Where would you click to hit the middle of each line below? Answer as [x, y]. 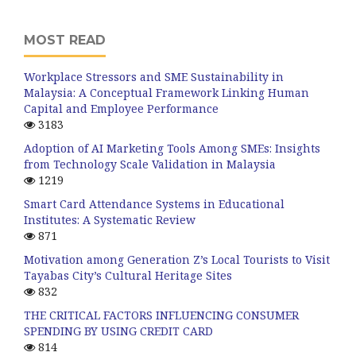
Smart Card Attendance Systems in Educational [154, 204]
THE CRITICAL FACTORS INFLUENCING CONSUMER [161, 315]
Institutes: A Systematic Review [110, 220]
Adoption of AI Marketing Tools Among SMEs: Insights [172, 148]
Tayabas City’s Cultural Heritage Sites [128, 275]
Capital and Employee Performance [121, 108]
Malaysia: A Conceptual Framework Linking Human [166, 93]
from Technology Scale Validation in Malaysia [150, 164]
